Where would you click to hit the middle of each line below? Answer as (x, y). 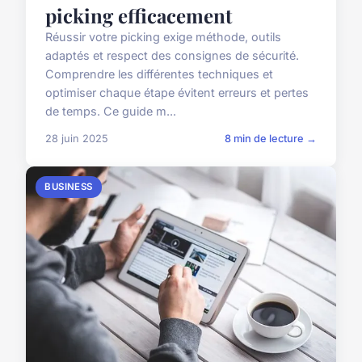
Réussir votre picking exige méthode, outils (163, 36)
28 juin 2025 (77, 138)
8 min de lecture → (271, 138)
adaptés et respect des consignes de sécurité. (172, 55)
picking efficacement (139, 15)
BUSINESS (69, 186)
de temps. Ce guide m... (111, 111)
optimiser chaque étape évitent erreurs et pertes (177, 92)
